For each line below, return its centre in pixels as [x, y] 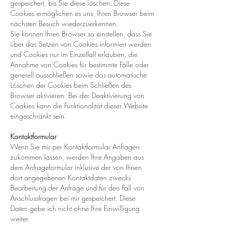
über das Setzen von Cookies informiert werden [81, 44]
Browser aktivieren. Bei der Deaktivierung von [77, 95]
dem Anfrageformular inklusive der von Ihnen [76, 167]
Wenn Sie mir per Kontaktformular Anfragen [75, 147]
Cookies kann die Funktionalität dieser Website [79, 106]
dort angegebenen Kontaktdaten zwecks [71, 177]
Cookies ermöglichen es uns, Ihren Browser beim [82, 13]
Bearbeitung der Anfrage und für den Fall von [77, 188]
